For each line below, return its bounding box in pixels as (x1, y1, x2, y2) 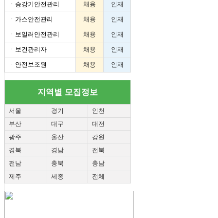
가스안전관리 (15, 15, 53, 23)
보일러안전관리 (15, 30, 59, 38)
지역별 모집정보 (37, 87, 98, 97)
